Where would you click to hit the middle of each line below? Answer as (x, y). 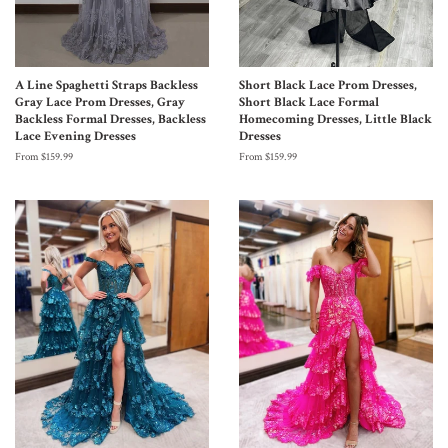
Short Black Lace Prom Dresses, (328, 84)
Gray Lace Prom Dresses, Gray (100, 101)
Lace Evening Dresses (75, 135)
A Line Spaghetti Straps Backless (106, 84)
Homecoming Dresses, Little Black (335, 118)
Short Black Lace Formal (309, 101)
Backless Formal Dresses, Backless (110, 118)
